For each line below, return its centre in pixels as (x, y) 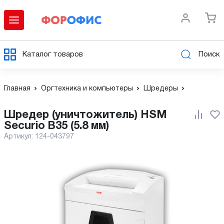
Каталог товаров (53, 54)
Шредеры (161, 89)
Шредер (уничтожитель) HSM (10, 115)
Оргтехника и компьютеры (87, 89)
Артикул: (19, 137)
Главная (17, 89)
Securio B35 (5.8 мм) (56, 126)
